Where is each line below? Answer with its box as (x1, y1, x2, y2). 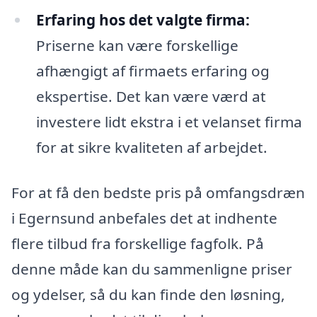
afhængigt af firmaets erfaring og (35, 61, 270, 81)
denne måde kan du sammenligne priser (11, 258, 292, 279)
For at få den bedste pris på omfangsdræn (11, 182, 305, 202)
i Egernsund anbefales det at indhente (11, 207, 277, 228)
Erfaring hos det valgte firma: (35, 10, 250, 30)
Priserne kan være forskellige (35, 35, 238, 56)
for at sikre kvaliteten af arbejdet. (35, 137, 267, 158)
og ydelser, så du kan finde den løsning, (11, 284, 285, 304)
